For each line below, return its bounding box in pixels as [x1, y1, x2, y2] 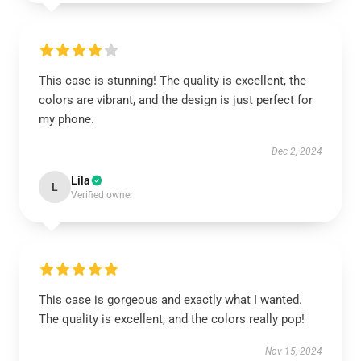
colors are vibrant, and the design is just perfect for [39, 93, 313, 107]
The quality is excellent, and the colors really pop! [39, 312, 305, 326]
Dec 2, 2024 [272, 146, 322, 157]
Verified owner [71, 189, 133, 201]
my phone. [39, 112, 94, 127]
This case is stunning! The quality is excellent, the [39, 73, 306, 88]
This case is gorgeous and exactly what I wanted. [39, 293, 302, 307]
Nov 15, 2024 [265, 346, 322, 357]
